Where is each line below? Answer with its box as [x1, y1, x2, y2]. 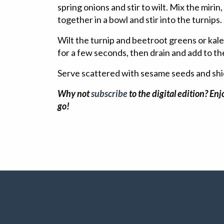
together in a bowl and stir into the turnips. [57, 14, 222, 25]
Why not [57, 88, 91, 99]
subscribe [91, 88, 127, 99]
